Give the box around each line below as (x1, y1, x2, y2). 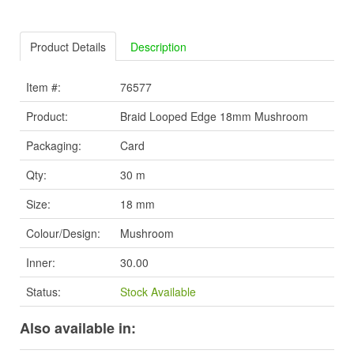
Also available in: (20, 318, 136, 339)
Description (130, 39, 186, 55)
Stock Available (120, 284, 196, 300)
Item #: (26, 79, 61, 96)
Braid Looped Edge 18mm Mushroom (120, 108, 308, 125)
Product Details (30, 39, 106, 55)
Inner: (26, 254, 55, 271)
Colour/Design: (26, 225, 100, 242)
